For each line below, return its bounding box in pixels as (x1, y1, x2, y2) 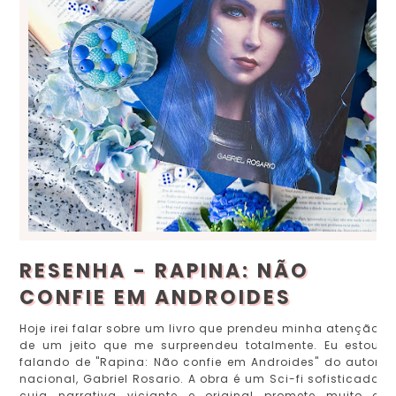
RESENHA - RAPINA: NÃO (19, 257, 310, 286)
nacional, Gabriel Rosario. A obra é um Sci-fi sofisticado (19, 371, 380, 387)
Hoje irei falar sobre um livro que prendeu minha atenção (19, 321, 380, 337)
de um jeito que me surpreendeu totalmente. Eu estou (19, 338, 380, 354)
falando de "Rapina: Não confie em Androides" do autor (19, 354, 380, 370)
